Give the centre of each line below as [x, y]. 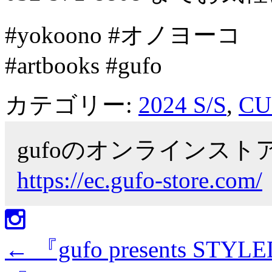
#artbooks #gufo [83, 65]
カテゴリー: [72, 104]
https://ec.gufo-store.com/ [140, 180]
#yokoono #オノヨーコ [123, 35]
